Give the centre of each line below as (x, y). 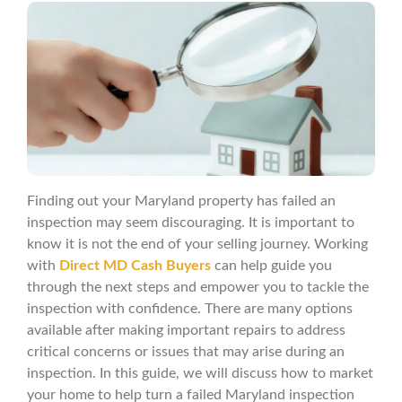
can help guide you (271, 266)
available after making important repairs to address (186, 331)
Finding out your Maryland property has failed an (181, 201)
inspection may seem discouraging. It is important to (191, 223)
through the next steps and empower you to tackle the (198, 288)
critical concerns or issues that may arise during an (186, 352)
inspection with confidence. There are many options (190, 309)
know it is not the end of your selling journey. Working (197, 245)
